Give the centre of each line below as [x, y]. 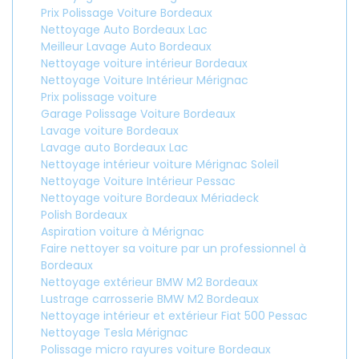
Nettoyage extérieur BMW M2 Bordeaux [149, 282]
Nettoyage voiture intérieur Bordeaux [144, 63]
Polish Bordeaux [84, 215]
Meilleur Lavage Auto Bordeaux [126, 46]
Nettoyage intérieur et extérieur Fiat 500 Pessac [174, 316]
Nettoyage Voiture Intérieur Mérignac [145, 80]
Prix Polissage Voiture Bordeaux [127, 13]
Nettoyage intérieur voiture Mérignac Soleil [160, 164]
